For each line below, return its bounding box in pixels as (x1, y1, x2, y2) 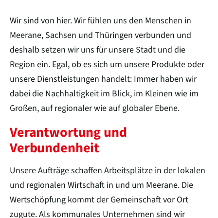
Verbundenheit (10, 138, 100, 158)
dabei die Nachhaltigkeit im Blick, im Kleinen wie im (10, 87, 199, 100)
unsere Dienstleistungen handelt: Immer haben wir (10, 73, 197, 85)
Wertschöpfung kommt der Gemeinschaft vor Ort (10, 193, 188, 206)
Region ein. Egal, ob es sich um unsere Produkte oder (10, 58, 204, 71)
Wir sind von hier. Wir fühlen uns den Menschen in (10, 14, 191, 27)
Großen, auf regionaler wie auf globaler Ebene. (10, 102, 183, 114)
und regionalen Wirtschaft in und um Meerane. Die (10, 179, 193, 191)
